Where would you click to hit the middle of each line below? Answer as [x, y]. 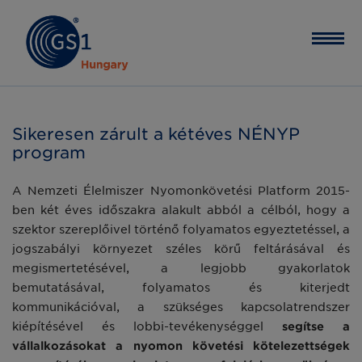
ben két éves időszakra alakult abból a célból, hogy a [181, 210]
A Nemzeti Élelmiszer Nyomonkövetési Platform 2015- [181, 191]
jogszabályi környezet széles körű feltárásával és [181, 249]
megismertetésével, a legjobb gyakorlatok [181, 268]
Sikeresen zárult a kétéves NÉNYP [156, 134]
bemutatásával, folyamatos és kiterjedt [181, 288]
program [49, 153]
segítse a [316, 326]
